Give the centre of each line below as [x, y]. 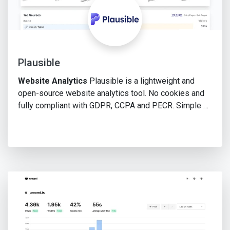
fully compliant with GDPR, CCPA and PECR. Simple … [113, 105]
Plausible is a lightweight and [141, 81]
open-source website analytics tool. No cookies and [111, 93]
